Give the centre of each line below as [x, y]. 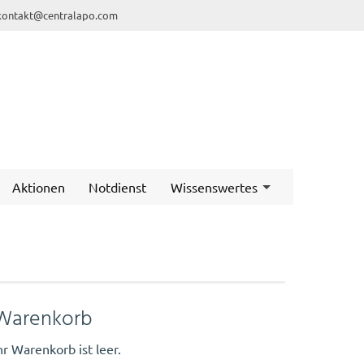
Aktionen [38, 187]
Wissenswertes [214, 187]
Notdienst [118, 187]
